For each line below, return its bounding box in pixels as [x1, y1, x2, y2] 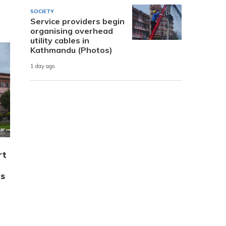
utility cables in [30, 35, 89, 45]
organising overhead [30, 25, 113, 36]
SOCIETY [30, 8, 54, 15]
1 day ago [30, 63, 55, 70]
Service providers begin [30, 16, 125, 26]
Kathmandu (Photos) [30, 44, 112, 55]
